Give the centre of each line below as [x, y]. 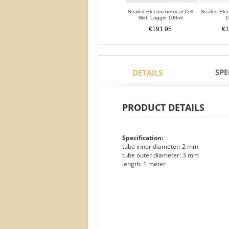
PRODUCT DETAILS [163, 107]
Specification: [143, 138]
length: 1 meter [144, 164]
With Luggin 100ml [161, 18]
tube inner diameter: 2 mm [160, 146]
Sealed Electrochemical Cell [161, 12]
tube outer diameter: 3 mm [161, 155]
